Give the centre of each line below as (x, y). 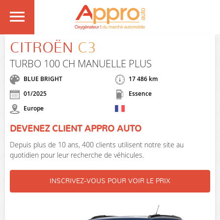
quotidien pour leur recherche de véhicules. (77, 155)
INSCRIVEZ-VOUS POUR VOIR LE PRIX (110, 181)
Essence (139, 94)
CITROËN (41, 48)
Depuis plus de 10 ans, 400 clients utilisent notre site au (97, 145)
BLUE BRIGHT (43, 79)
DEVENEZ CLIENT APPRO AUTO (76, 129)
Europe (33, 109)
